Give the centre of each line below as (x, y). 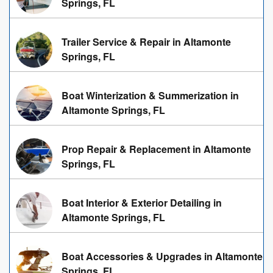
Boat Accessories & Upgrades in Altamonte (162, 256)
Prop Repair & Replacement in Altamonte (156, 149)
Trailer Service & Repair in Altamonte (146, 42)
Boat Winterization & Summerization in (150, 95)
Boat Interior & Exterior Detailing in (142, 203)
